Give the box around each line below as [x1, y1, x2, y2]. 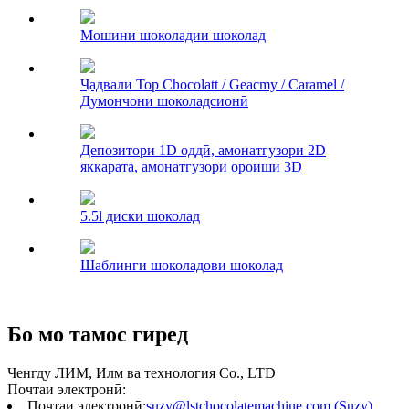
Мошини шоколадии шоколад [80, 26, 266, 43]
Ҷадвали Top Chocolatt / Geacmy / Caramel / [80, 76, 344, 92]
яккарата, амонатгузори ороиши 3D [80, 158, 302, 174]
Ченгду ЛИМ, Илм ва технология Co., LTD [7, 365, 276, 382]
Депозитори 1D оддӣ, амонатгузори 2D [80, 142, 326, 158]
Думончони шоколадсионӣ [80, 92, 248, 109]
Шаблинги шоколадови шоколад [80, 257, 283, 273]
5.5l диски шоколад [80, 207, 200, 224]
